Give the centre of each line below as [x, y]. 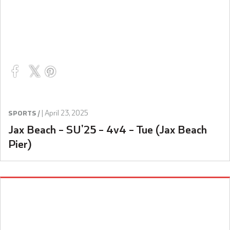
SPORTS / [24, 113]
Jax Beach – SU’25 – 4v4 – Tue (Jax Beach [108, 129]
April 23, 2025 [66, 113]
